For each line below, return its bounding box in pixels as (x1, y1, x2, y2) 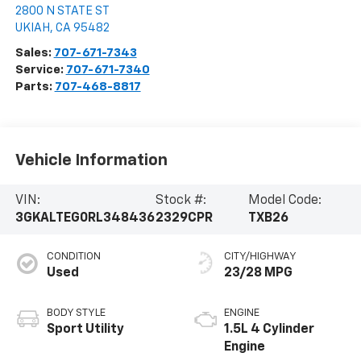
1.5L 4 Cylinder (224, 322, 314, 336)
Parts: (15, 81, 55, 93)
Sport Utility (46, 322, 124, 336)
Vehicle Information (15, 151, 168, 168)
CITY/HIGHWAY (224, 251, 297, 262)
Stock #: (155, 193, 206, 207)
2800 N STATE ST (15, 5, 110, 18)
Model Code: (248, 193, 322, 207)
